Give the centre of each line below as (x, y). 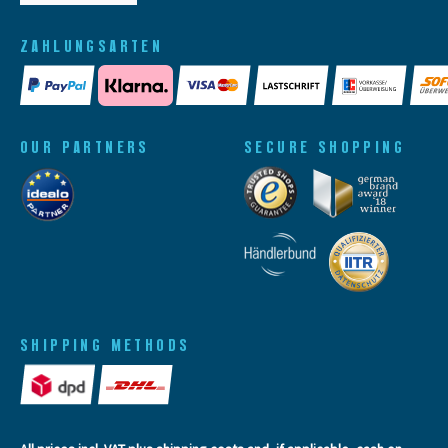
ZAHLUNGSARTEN (92, 45)
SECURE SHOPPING (324, 147)
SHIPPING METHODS (105, 345)
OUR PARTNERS (85, 147)
